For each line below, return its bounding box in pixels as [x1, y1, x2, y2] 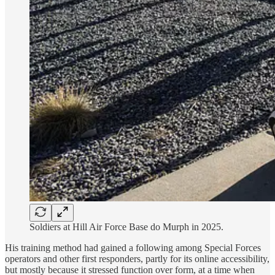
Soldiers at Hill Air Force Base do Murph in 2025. [29, 221, 223, 232]
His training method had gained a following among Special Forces [5, 242, 261, 253]
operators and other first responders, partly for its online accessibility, [5, 253, 269, 264]
